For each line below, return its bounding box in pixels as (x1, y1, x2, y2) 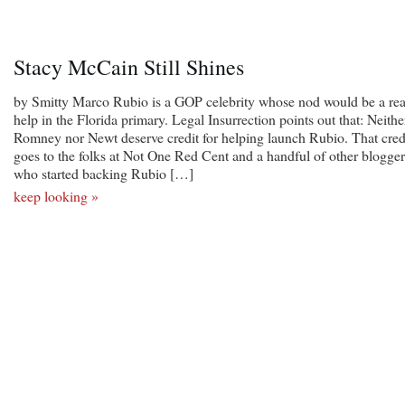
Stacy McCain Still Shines (14, 52, 244, 81)
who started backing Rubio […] (14, 163, 193, 183)
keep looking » (14, 185, 99, 205)
